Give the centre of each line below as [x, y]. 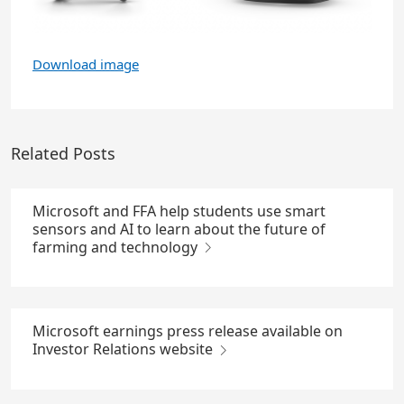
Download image [86, 64]
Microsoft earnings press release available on [188, 331]
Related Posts [63, 153]
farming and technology [117, 247]
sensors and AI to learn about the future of [179, 229]
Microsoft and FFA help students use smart [179, 211]
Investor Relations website [124, 349]
